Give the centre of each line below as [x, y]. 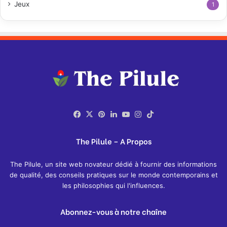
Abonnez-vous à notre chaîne [113, 212]
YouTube [147, 115]
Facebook [101, 115]
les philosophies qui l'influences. [113, 186]
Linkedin [135, 115]
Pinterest [124, 115]
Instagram [162, 115]
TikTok [168, 115]
